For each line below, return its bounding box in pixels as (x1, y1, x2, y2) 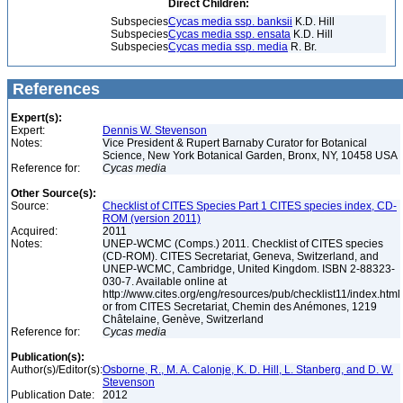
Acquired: (11, 225, 58, 237)
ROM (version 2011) (103, 212, 201, 225)
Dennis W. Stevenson (103, 124, 207, 137)
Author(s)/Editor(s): (11, 363, 103, 376)
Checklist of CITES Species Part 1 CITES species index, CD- (103, 200, 397, 212)
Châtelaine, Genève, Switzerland (103, 313, 266, 326)
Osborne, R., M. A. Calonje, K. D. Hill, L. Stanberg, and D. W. (103, 363, 393, 376)
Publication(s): (11, 351, 85, 363)
